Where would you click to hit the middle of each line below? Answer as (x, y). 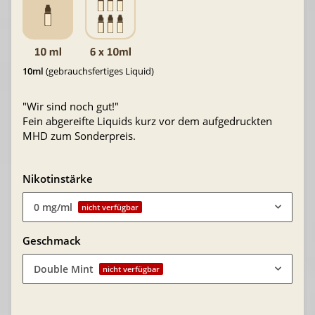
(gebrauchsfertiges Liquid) (99, 71)
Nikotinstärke (59, 178)
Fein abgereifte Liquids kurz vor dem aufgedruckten (147, 121)
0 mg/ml (53, 207)
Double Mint (64, 269)
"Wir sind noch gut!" (71, 106)
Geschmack (53, 240)
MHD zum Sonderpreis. (79, 135)
